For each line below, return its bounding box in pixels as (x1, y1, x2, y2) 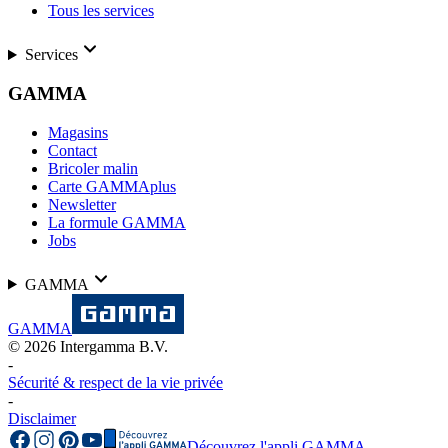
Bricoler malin (48, 159, 138, 177)
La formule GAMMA (48, 213, 186, 231)
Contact (48, 141, 97, 159)
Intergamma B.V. (56, 337, 168, 355)
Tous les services (48, 2, 154, 20)
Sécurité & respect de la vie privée (8, 373, 223, 391)
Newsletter (48, 195, 116, 213)
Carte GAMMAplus (48, 177, 176, 195)
